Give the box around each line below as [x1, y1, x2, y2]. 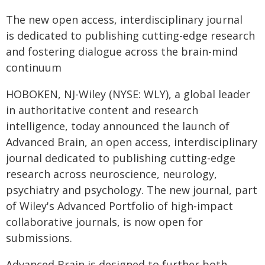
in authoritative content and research [6, 103, 198, 117]
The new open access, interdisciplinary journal [6, 12, 243, 27]
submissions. [6, 231, 72, 245]
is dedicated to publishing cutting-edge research [6, 28, 255, 43]
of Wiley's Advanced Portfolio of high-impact [6, 199, 233, 213]
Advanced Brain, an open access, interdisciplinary [6, 135, 257, 149]
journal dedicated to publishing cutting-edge [6, 151, 235, 165]
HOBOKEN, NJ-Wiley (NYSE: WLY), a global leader [6, 87, 250, 101]
